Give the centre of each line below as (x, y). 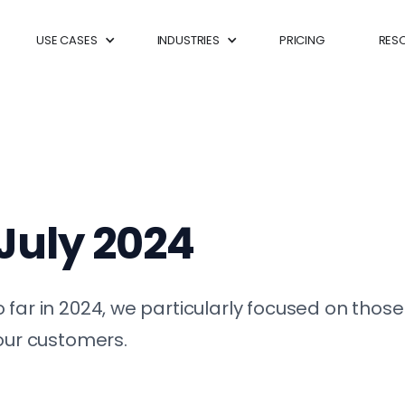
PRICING (301, 40)
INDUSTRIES (188, 40)
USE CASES (67, 40)
